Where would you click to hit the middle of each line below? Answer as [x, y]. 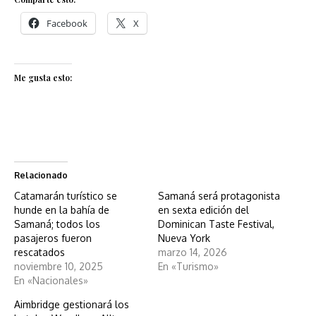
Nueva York [184, 238]
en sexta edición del [203, 209]
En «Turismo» [188, 266]
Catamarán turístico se [66, 195]
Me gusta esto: [43, 77]
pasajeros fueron [53, 238]
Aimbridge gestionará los [72, 304]
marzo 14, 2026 [193, 252]
